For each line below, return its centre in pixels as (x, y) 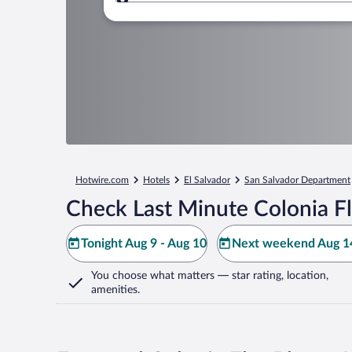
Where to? (177, 9)
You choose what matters (153, 276)
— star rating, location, (271, 276)
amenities (114, 290)
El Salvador (207, 180)
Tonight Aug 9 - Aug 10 (144, 244)
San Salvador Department (297, 180)
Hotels (156, 180)
